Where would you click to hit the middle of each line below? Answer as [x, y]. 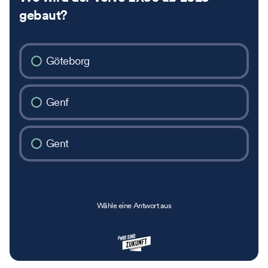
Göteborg [68, 61]
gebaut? [43, 15]
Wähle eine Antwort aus [134, 205]
